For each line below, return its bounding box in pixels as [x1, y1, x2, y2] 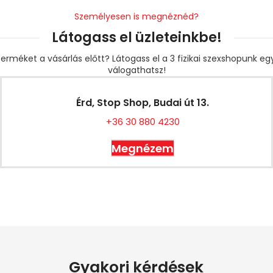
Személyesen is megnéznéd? [74, 10, 199, 23]
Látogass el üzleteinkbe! [51, 28, 222, 47]
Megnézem [112, 140, 174, 156]
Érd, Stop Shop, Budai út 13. [76, 96, 209, 110]
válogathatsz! [107, 64, 166, 76]
